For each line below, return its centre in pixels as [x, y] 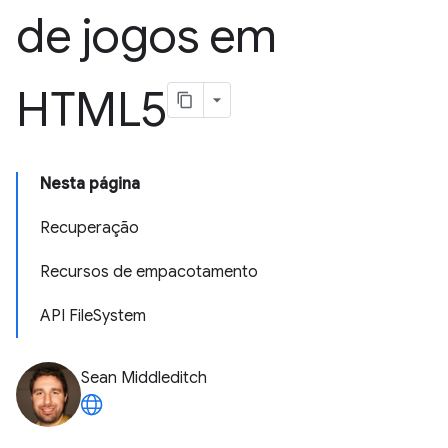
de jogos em [146, 36]
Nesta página [90, 184]
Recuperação [89, 228]
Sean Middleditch [144, 378]
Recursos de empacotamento [149, 272]
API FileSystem [93, 316]
